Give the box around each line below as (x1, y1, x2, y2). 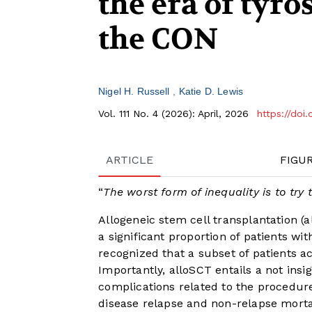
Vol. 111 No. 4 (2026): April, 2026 (98, 108, 253, 120)
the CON (98, 20, 219, 58)
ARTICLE (106, 153, 154, 167)
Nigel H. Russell (98, 86, 173, 97)
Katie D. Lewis (178, 86, 243, 97)
